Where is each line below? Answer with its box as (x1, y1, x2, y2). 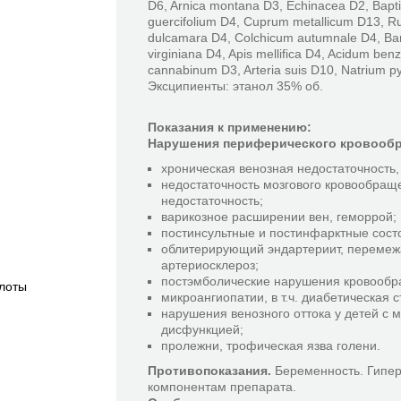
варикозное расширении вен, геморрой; (161, 209, 397, 224)
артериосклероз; (161, 258, 259, 272)
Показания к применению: (148, 120, 311, 134)
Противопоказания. (148, 363, 271, 378)
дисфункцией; (161, 322, 243, 337)
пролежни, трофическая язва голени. (161, 338, 380, 353)
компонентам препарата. (148, 380, 296, 394)
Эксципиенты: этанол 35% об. (148, 79, 323, 93)
